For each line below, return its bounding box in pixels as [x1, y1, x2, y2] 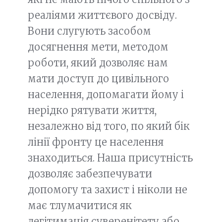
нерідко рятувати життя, [28, 104, 157, 116]
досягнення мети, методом [28, 41, 168, 53]
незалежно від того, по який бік [28, 120, 190, 132]
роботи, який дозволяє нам [28, 56, 168, 69]
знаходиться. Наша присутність [28, 152, 193, 164]
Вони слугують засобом [28, 25, 151, 37]
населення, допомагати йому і [28, 88, 184, 101]
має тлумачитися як [28, 199, 132, 212]
